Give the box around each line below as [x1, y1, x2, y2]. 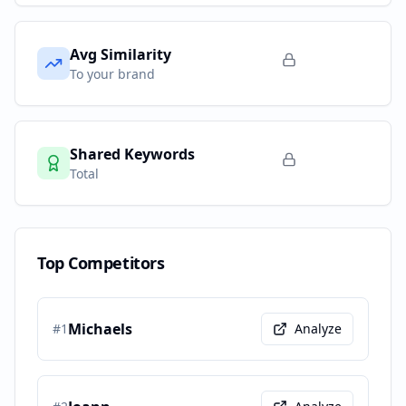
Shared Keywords [70, 144, 195, 164]
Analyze [295, 320, 342, 337]
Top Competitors [37, 252, 165, 274]
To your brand [70, 65, 155, 82]
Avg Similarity [70, 44, 171, 64]
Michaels [68, 319, 132, 339]
